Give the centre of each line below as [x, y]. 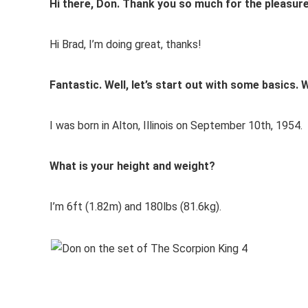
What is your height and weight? [132, 166]
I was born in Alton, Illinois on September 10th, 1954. [176, 125]
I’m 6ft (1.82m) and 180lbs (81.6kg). [135, 206]
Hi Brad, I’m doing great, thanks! [125, 44]
